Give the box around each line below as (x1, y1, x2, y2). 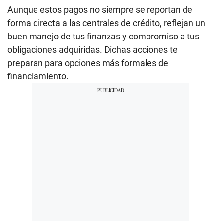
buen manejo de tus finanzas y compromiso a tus (7, 31, 199, 42)
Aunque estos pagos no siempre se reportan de (7, 4, 192, 15)
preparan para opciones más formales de (7, 58, 168, 69)
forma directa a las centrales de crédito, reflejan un (7, 18, 205, 29)
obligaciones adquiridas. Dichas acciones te (7, 44, 178, 55)
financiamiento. (7, 71, 69, 82)
